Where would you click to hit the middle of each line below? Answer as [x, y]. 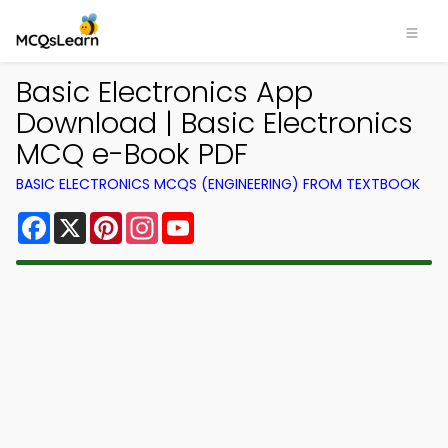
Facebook [89, 219]
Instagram [199, 219]
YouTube [228, 219]
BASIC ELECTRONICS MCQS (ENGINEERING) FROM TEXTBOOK [218, 184]
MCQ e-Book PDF [132, 154]
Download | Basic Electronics [214, 123]
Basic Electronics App [164, 92]
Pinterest [158, 219]
